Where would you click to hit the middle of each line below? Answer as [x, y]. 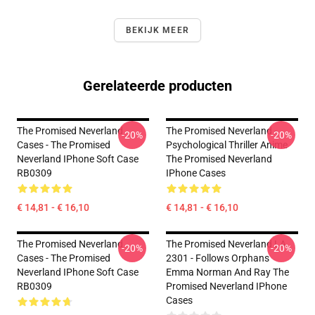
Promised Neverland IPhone [226, 286]
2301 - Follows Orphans [218, 258]
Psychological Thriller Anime [227, 145]
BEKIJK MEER [157, 30]
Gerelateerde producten [157, 86]
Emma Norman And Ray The [227, 272]
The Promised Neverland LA [226, 244]
